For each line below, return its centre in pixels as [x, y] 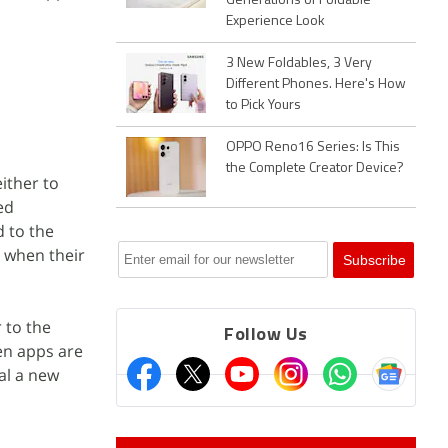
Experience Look [275, 21]
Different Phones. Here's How [316, 84]
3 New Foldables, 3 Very [299, 63]
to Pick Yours [263, 105]
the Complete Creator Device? [315, 168]
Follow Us [266, 335]
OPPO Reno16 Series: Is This [313, 147]
